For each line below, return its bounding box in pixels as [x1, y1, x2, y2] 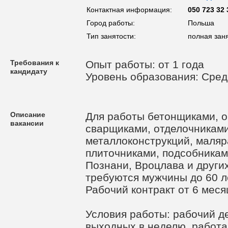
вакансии [10, 119, 44, 127]
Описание [10, 110, 45, 119]
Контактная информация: [87, 6, 172, 14]
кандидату [10, 67, 47, 75]
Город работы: [87, 19, 135, 27]
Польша [188, 19, 214, 27]
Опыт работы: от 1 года [85, 59, 204, 70]
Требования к [10, 59, 59, 67]
